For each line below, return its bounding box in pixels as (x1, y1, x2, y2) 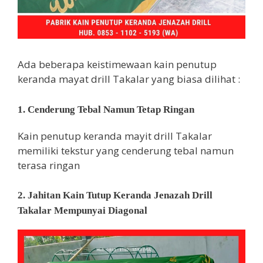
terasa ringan (18, 158, 80, 172)
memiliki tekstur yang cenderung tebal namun (18, 143, 234, 157)
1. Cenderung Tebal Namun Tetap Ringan (18, 103, 194, 115)
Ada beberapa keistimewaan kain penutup (18, 58, 217, 72)
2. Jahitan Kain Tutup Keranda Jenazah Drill (18, 190, 213, 201)
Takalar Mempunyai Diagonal (18, 205, 147, 217)
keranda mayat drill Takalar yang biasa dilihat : (18, 72, 240, 86)
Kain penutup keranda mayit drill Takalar (18, 129, 212, 143)
